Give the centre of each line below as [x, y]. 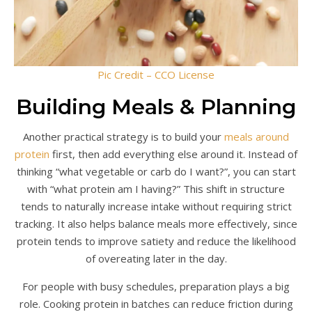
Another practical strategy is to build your [124, 136]
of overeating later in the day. [156, 258]
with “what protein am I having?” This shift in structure [156, 189]
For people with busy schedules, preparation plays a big [156, 286]
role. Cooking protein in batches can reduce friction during [156, 304]
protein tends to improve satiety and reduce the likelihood [156, 241]
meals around [257, 136]
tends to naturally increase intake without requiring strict [156, 206]
